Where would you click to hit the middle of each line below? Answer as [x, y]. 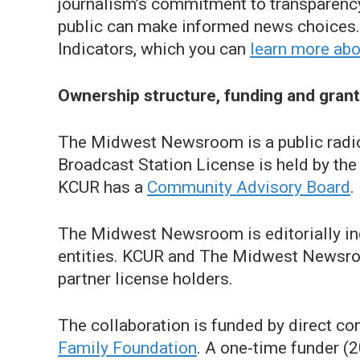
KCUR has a [102, 187]
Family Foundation [127, 348]
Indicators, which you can [154, 49]
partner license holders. [145, 279]
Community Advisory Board [249, 187]
